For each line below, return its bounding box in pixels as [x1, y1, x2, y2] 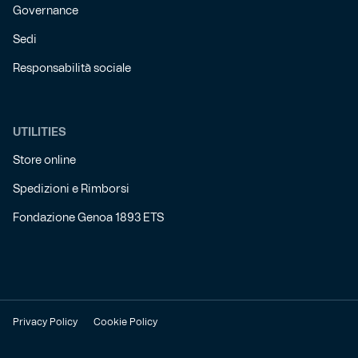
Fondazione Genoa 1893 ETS [13, 213, 164, 224]
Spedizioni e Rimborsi [13, 184, 129, 195]
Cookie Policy [93, 317, 157, 327]
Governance [13, 6, 78, 17]
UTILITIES [13, 127, 66, 138]
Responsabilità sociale [13, 63, 131, 74]
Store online [13, 155, 76, 166]
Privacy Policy [13, 317, 78, 327]
